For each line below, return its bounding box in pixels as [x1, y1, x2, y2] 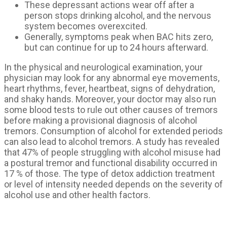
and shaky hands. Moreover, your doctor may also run [4, 93, 216, 104]
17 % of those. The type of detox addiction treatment [4, 168, 215, 179]
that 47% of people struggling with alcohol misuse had [4, 146, 220, 158]
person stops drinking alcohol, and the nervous [24, 10, 211, 21]
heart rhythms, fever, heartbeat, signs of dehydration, [4, 83, 215, 94]
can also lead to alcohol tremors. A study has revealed [4, 136, 219, 147]
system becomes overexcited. [24, 20, 147, 31]
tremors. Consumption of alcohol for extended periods [4, 125, 223, 136]
